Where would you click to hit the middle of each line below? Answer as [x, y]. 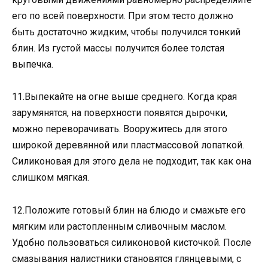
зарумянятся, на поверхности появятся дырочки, [120, 113]
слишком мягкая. [51, 178]
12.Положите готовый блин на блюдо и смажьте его [129, 210]
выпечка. [33, 65]
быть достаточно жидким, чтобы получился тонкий [126, 32]
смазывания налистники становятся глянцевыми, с [127, 258]
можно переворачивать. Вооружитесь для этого [120, 129]
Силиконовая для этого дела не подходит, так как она [132, 162]
